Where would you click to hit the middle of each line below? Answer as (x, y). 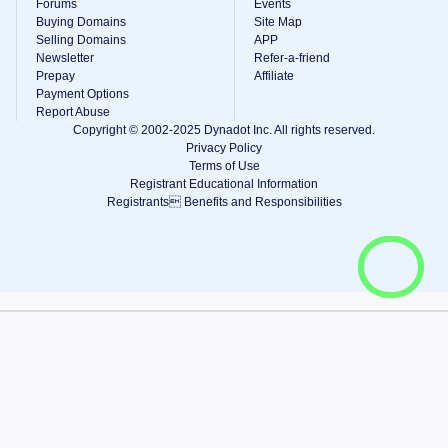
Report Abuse (73, 112)
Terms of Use (224, 166)
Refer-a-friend (292, 58)
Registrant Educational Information (224, 184)
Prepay (55, 76)
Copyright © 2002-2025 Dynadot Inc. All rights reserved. (224, 130)
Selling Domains (81, 40)
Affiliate (274, 76)
